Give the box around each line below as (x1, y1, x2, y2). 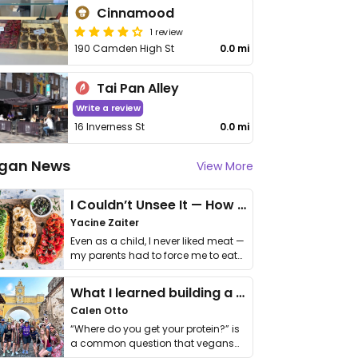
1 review (150, 25, 183, 38)
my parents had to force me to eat (70, 249, 237, 262)
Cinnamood (97, 4, 175, 22)
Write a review (75, 101, 141, 115)
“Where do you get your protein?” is (70, 322, 240, 336)
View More (197, 158, 253, 174)
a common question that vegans (70, 336, 234, 350)
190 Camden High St (74, 42, 175, 55)
